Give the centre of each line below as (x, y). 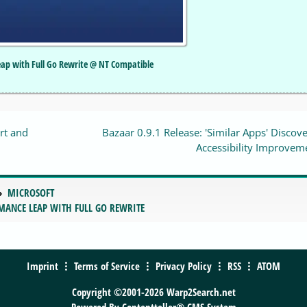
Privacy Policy (184, 266)
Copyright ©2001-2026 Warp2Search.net (153, 292)
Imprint (42, 266)
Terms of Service (107, 266)
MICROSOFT (31, 193)
